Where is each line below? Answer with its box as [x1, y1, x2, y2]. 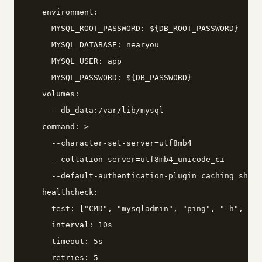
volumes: [23, 89, 80, 98]
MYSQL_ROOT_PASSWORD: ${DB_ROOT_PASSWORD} [23, 23, 239, 33]
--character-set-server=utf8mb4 [23, 138, 192, 147]
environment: [23, 7, 98, 16]
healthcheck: [23, 187, 98, 196]
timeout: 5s [23, 236, 103, 246]
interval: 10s [23, 220, 112, 229]
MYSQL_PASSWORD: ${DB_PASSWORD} [23, 73, 192, 82]
